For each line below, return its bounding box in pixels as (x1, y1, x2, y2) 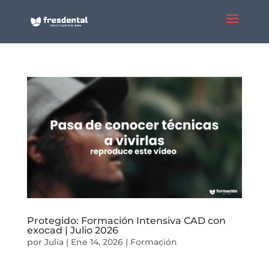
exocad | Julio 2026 (26, 224, 118, 236)
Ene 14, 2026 (70, 236, 123, 247)
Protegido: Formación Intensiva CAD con (26, 214, 226, 226)
